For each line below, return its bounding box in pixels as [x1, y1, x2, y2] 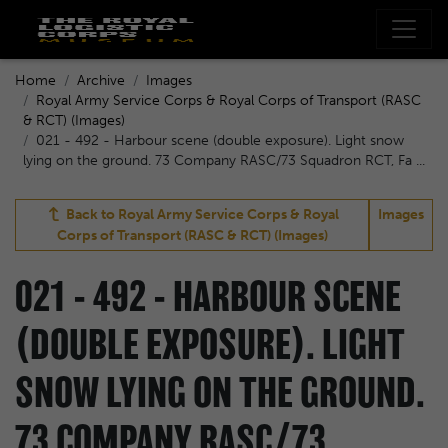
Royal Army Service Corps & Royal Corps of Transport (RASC [36, 91, 421, 109]
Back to [62, 205, 118, 223]
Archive [77, 71, 125, 89]
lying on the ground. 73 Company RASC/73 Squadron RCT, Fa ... [23, 151, 425, 169]
